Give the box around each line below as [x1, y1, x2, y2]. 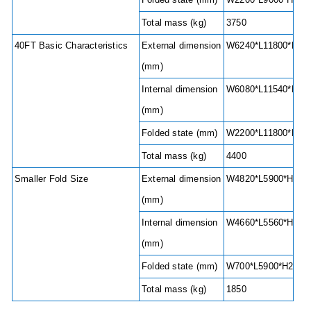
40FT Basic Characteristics [15, 40, 137, 51]
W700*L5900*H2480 [226, 260, 309, 271]
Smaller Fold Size [15, 173, 97, 184]
